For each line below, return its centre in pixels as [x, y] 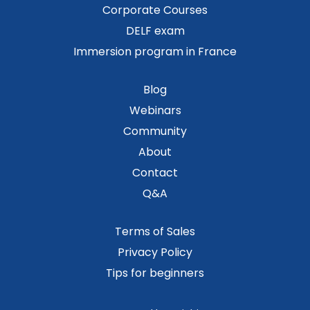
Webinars [155, 110]
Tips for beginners [155, 273]
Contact [155, 172]
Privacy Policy [155, 252]
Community [155, 131]
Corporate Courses [155, 10]
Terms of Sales [155, 231]
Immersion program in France [155, 51]
